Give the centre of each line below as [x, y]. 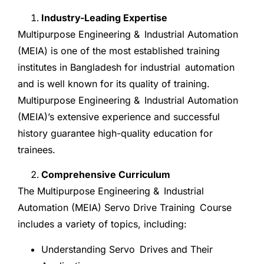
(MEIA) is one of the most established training [119, 51]
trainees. [37, 150]
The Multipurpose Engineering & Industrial [111, 191]
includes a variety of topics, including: [102, 224]
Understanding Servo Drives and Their [127, 249]
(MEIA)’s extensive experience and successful [119, 117]
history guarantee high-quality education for [118, 133]
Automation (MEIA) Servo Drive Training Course [125, 208]
